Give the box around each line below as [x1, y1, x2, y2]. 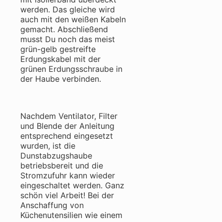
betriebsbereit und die [20, 161, 103, 171]
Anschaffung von [20, 200, 84, 211]
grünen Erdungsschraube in [20, 64, 122, 74]
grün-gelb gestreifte [20, 44, 96, 55]
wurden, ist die [20, 141, 75, 151]
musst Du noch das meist [20, 34, 115, 45]
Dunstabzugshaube [20, 151, 92, 161]
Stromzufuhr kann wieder [20, 170, 115, 181]
